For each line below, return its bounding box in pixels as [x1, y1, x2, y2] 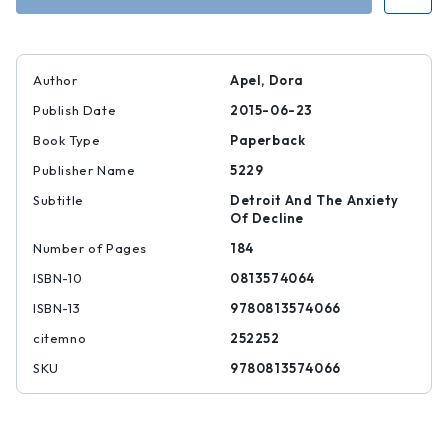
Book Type [33, 132, 101, 148]
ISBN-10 [33, 270, 83, 286]
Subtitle [33, 192, 84, 208]
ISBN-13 [33, 300, 81, 316]
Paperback [230, 132, 306, 148]
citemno [33, 330, 87, 346]
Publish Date [33, 102, 117, 118]
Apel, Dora [230, 72, 304, 88]
